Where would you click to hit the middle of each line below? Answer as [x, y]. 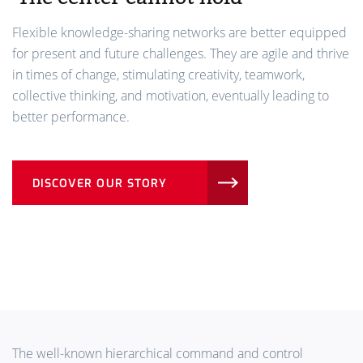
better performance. [71, 117]
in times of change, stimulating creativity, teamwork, [158, 75]
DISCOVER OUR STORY [100, 184]
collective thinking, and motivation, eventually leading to [171, 96]
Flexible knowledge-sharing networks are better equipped [179, 33]
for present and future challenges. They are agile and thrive [181, 54]
